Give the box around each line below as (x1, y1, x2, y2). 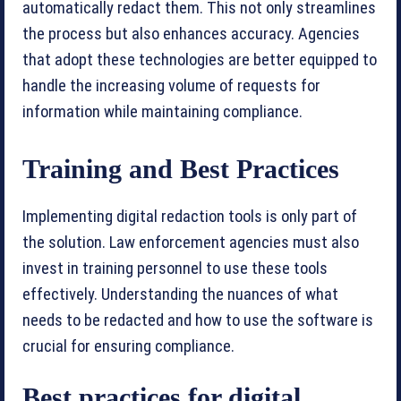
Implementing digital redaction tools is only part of (22, 207, 357, 226)
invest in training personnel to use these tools (22, 259, 328, 278)
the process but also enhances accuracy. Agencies (22, 24, 360, 44)
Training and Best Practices (22, 154, 339, 183)
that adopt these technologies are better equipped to (22, 50, 377, 70)
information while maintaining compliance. (22, 102, 303, 122)
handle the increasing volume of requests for (22, 76, 320, 96)
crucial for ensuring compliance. (22, 337, 235, 356)
